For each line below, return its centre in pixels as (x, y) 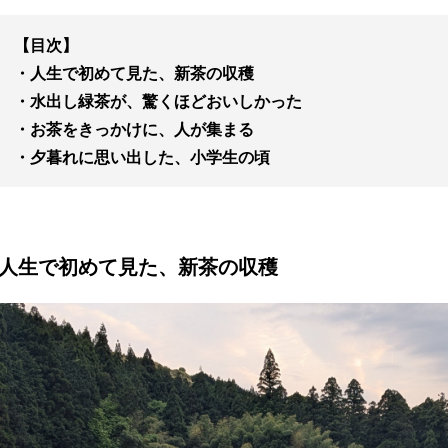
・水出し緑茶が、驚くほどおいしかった (158, 101)
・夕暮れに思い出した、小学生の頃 (142, 157)
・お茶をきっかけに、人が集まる (134, 129)
